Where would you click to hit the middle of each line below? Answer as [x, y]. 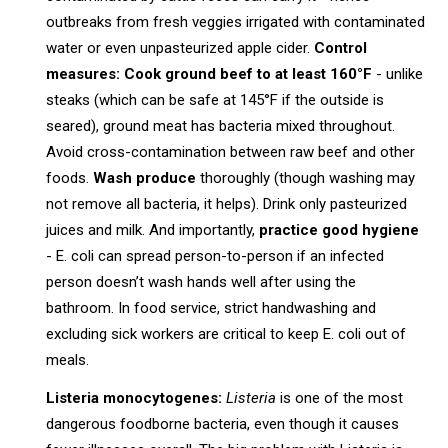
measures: [83, 73]
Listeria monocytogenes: [134, 397]
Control [341, 47]
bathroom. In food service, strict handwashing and [211, 307]
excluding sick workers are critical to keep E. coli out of [226, 333]
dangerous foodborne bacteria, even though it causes [223, 423]
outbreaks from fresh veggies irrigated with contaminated [236, 21]
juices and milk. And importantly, [153, 229]
